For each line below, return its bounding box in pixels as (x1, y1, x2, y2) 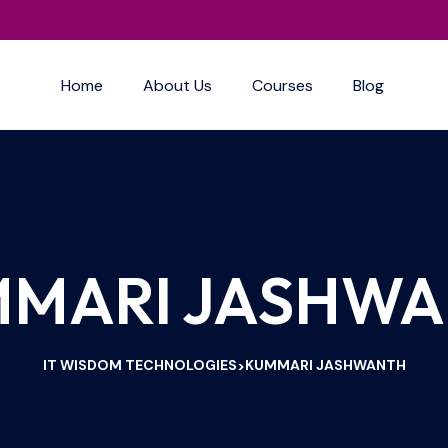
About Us (142, 74, 212, 96)
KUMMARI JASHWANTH (244, 356, 406, 374)
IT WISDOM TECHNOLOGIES (42, 356, 237, 374)
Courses (251, 74, 313, 96)
